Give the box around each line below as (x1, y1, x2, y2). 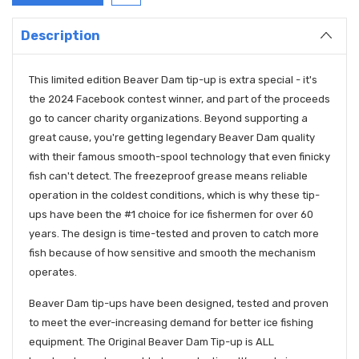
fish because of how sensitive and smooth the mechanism (29, 246, 316, 259)
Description (21, 27, 100, 43)
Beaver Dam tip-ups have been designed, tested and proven (29, 296, 329, 309)
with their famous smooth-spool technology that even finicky (29, 150, 330, 163)
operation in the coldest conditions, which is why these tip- (29, 188, 320, 201)
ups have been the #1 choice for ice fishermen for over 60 (29, 208, 313, 220)
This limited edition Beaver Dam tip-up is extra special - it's (29, 73, 317, 86)
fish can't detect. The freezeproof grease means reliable (29, 169, 308, 182)
